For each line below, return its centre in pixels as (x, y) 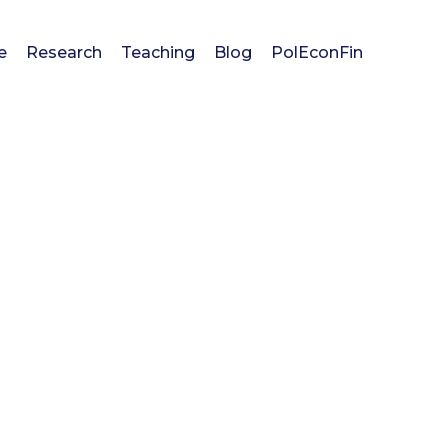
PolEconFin (317, 53)
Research (63, 53)
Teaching (158, 53)
